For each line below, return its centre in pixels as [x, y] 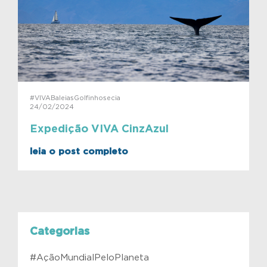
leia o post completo [79, 152]
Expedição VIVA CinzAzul [99, 129]
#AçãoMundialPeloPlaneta [89, 258]
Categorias [60, 232]
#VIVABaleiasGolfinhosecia [75, 98]
